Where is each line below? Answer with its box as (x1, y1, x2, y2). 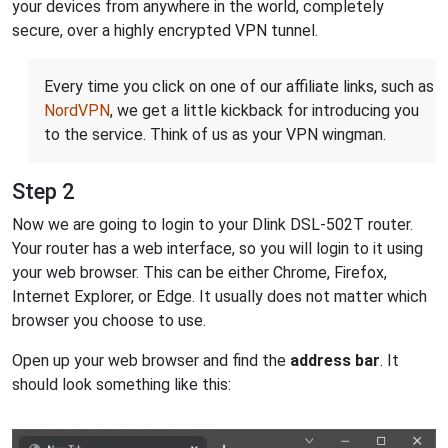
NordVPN (44, 100, 110, 120)
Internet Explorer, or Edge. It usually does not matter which (12, 286, 427, 306)
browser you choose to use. (12, 310, 206, 330)
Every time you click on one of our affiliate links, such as (44, 76, 434, 96)
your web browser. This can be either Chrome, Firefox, (12, 262, 387, 282)
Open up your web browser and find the (12, 350, 290, 370)
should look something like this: (12, 374, 231, 394)
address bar (290, 350, 380, 370)
